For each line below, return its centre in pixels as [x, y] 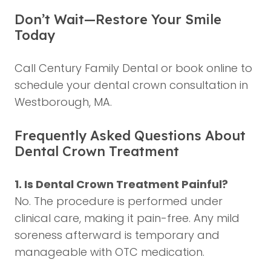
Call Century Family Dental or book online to [133, 68]
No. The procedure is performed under [119, 201]
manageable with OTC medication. [109, 252]
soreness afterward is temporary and [117, 235]
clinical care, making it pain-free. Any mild [127, 218]
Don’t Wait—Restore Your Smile [118, 19]
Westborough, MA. [63, 102]
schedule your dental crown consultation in [131, 85]
